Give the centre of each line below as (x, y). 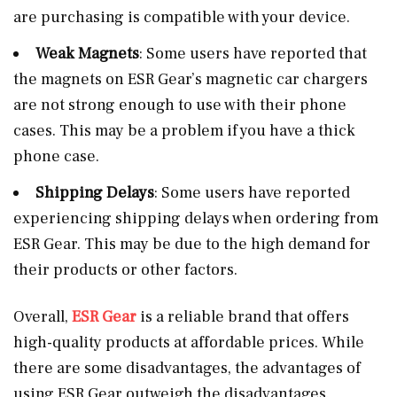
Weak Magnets (87, 53)
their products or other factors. (125, 269)
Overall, (43, 316)
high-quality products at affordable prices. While (189, 342)
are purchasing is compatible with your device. (182, 17)
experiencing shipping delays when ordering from (196, 218)
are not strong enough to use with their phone (180, 105)
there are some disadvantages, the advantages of (187, 368)
